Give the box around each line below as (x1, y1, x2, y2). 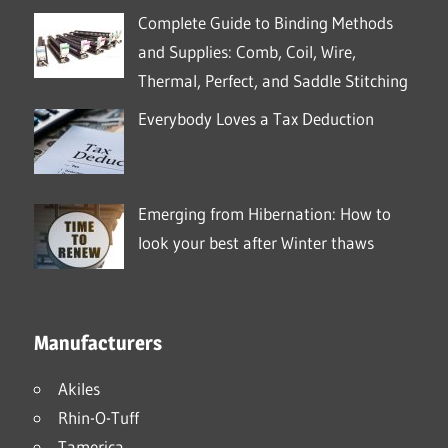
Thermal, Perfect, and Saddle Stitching (137, 70, 408, 92)
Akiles (58, 377, 100, 399)
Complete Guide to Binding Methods (137, 12, 393, 34)
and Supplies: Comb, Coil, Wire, (137, 41, 356, 63)
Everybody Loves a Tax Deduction (137, 107, 374, 129)
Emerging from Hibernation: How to (137, 203, 391, 225)
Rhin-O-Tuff (58, 406, 139, 428)
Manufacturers (34, 330, 162, 355)
